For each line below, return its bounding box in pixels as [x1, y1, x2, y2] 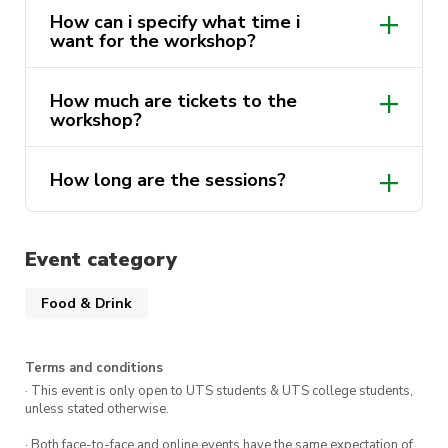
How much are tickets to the [50, 88, 297, 113]
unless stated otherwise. [25, 400, 169, 419]
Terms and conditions [25, 359, 163, 378]
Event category [25, 245, 177, 273]
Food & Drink [41, 294, 133, 314]
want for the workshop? [50, 28, 256, 53]
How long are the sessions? [50, 167, 286, 192]
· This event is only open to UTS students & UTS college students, [25, 382, 413, 401]
